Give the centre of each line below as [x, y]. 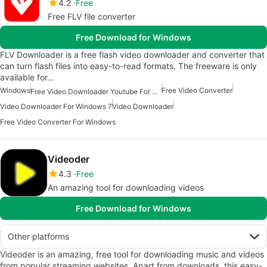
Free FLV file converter [91, 17]
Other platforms [38, 236]
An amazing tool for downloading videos [126, 187]
